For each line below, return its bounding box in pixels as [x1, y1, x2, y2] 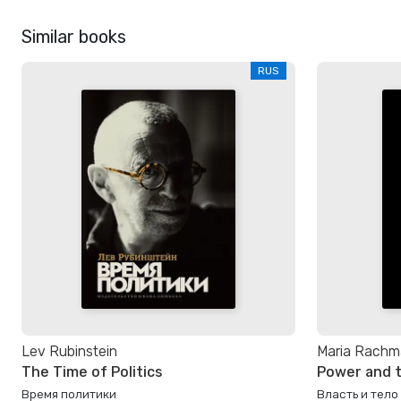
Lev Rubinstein [21, 343, 117, 361]
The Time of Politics [21, 363, 162, 380]
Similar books [21, 26, 126, 48]
